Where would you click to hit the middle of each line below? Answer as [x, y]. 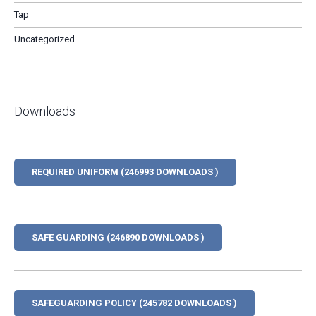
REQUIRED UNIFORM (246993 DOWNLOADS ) [125, 172]
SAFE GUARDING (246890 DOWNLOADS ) [118, 238]
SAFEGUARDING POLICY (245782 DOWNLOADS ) [134, 303]
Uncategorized [44, 39]
